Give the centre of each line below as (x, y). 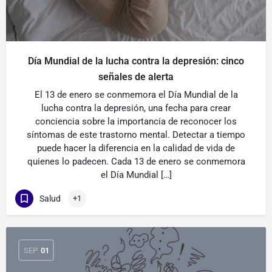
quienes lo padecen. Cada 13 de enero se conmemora (136, 161)
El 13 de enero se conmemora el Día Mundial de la (136, 95)
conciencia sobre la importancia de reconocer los (136, 121)
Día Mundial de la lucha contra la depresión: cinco (136, 61)
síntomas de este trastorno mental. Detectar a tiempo (136, 135)
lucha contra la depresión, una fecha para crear (136, 108)
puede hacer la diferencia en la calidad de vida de (136, 148)
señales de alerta (136, 77)
